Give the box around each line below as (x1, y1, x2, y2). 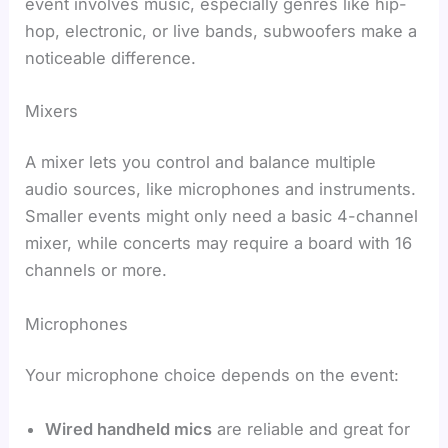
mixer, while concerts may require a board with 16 (25, 233, 413, 254)
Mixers (25, 100, 79, 121)
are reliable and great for (212, 418, 411, 439)
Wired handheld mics (45, 418, 213, 439)
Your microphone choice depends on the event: (25, 365, 400, 386)
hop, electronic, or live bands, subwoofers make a (25, 20, 418, 41)
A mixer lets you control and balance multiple (25, 152, 377, 173)
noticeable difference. (25, 47, 197, 68)
